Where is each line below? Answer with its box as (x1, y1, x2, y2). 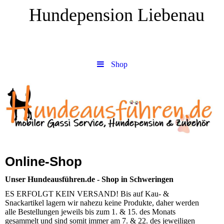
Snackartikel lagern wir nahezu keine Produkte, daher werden (5, 198, 199, 207)
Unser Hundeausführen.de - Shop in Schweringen (5, 175, 173, 184)
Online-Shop (5, 154, 82, 169)
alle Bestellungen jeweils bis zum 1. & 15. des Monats (5, 207, 175, 216)
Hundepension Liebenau (19, 5, 204, 25)
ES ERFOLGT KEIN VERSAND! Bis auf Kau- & (5, 189, 169, 198)
